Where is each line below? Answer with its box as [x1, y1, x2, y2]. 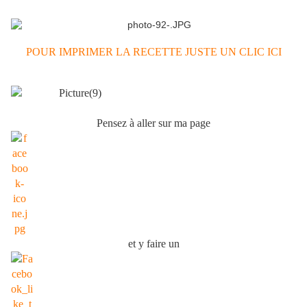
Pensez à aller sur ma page [97, 117, 210, 130]
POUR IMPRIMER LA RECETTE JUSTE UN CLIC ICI [25, 46, 282, 58]
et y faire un [127, 238, 180, 250]
